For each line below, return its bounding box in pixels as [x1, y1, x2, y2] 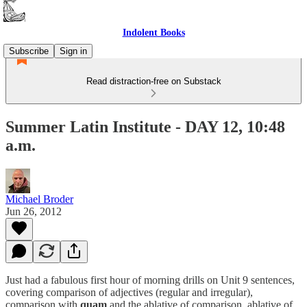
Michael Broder [5, 193, 73, 205]
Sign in [60, 46, 87, 56]
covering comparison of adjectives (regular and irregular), [5, 286, 253, 298]
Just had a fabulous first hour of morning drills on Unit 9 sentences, [5, 273, 295, 286]
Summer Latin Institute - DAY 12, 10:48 [5, 117, 285, 136]
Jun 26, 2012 [5, 205, 62, 217]
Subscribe [9, 46, 49, 56]
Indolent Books [122, 27, 185, 38]
